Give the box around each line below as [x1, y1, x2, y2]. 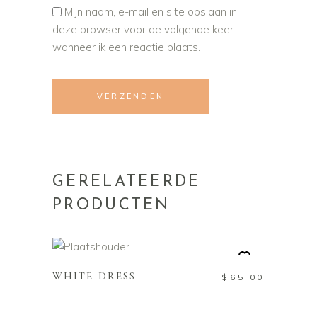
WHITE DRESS [52, 270, 137, 283]
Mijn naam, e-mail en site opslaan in [64, 4, 237, 18]
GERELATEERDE [52, 173, 201, 190]
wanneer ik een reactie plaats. [52, 40, 200, 54]
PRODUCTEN [52, 197, 171, 214]
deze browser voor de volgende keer [52, 22, 234, 36]
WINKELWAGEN [116, 234, 201, 244]
